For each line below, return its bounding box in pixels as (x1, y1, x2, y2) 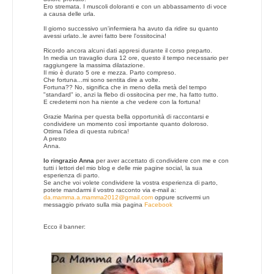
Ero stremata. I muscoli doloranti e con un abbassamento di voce (43, 2, 227, 10)
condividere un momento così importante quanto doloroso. (43, 120, 209, 127)
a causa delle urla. (43, 10, 95, 17)
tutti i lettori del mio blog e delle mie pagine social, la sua (43, 164, 202, 171)
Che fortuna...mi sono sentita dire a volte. (43, 76, 160, 83)
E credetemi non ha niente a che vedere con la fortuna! (43, 98, 201, 105)
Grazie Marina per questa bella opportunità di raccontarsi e (43, 113, 209, 120)
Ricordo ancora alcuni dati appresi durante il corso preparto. (43, 46, 212, 54)
